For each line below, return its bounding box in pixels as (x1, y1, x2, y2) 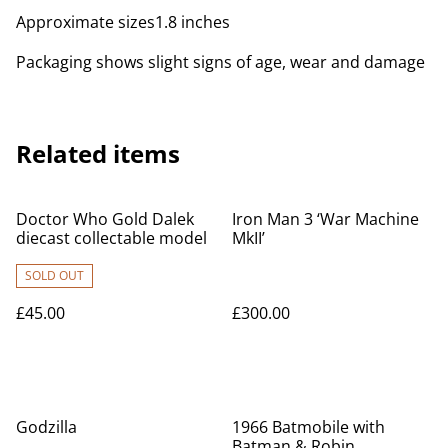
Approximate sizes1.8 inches (16, 10, 230, 33)
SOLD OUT (25, 266, 84, 284)
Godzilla (16, 415, 77, 438)
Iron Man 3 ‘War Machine (232, 207, 419, 230)
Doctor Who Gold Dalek (16, 207, 194, 230)
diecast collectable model (16, 226, 207, 249)
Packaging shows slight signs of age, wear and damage (16, 50, 425, 73)
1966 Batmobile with (232, 415, 385, 438)
